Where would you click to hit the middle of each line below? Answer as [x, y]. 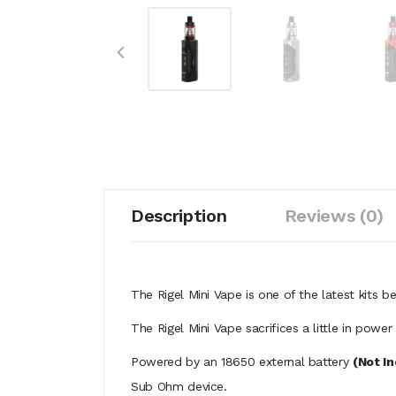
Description [179, 216]
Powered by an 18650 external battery [242, 362]
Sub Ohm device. [179, 386]
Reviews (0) [334, 216]
